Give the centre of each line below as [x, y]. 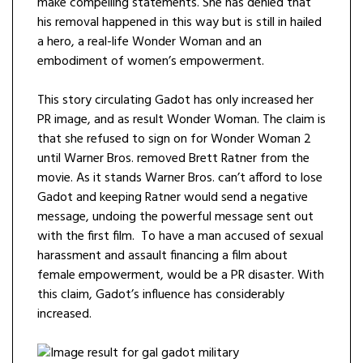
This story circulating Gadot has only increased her [175, 101]
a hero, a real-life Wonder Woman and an [149, 43]
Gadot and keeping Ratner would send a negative [173, 198]
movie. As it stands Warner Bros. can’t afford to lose [180, 179]
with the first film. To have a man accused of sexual [180, 237]
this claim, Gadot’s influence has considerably [161, 295]
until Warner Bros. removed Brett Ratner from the [173, 159]
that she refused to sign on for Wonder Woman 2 [174, 140]
